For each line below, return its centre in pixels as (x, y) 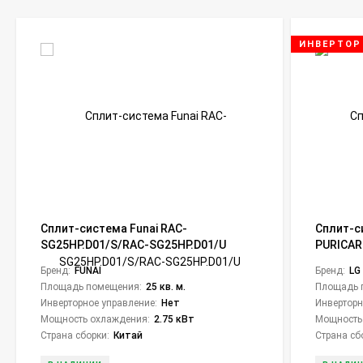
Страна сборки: (75, 335)
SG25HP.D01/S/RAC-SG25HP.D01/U (133, 245)
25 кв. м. (166, 287)
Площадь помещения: (91, 287)
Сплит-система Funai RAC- (114, 228)
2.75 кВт (174, 319)
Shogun (61, 261)
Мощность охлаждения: (95, 319)
